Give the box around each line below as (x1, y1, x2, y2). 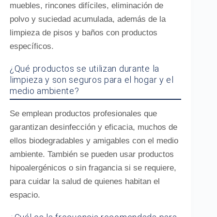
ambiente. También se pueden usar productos (10, 150, 174, 159)
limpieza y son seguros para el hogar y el (10, 75, 174, 85)
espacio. (10, 190, 40, 200)
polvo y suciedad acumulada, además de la (10, 15, 166, 24)
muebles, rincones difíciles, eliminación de (10, 1, 163, 10)
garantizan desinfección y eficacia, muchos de (10, 123, 177, 132)
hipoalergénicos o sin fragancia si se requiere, (10, 163, 176, 172)
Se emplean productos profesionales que (10, 109, 157, 118)
